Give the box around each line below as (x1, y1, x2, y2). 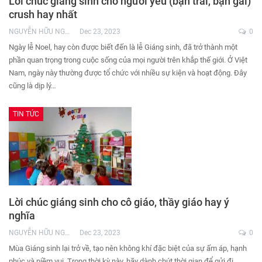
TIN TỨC (13, 110, 39, 119)
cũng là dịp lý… (9, 81, 56, 91)
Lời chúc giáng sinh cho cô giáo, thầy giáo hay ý (9, 196, 229, 209)
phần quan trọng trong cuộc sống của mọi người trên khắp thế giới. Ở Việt (9, 56, 247, 65)
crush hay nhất (9, 8, 77, 21)
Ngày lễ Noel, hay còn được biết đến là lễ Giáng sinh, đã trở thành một (9, 43, 237, 52)
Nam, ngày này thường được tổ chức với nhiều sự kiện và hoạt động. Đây (9, 68, 247, 78)
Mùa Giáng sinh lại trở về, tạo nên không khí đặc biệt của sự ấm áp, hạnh (9, 244, 247, 253)
